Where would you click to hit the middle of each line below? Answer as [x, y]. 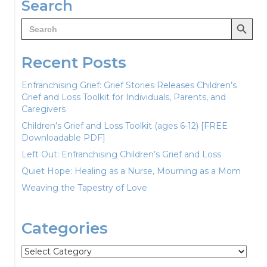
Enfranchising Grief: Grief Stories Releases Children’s [129, 86]
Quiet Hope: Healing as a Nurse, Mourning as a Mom [131, 171]
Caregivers [44, 109]
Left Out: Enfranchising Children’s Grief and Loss [121, 155]
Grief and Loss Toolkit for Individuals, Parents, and [124, 97]
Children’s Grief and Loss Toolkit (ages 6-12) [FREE [125, 126]
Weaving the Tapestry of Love [84, 188]
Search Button [248, 18]
